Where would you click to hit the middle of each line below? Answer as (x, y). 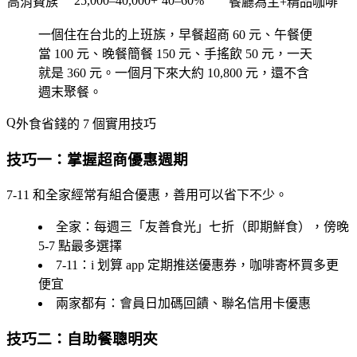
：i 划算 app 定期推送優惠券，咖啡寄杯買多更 (208, 265)
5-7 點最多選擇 (80, 245)
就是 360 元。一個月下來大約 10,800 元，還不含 (174, 73)
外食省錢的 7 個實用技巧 (86, 124)
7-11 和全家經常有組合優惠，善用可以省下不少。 (147, 194)
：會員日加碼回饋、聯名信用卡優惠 (209, 303)
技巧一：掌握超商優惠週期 (97, 160)
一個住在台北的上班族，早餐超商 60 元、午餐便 (175, 35)
